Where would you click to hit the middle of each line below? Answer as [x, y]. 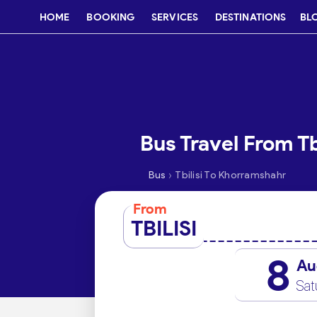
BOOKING [111, 17]
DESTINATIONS [250, 17]
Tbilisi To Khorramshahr [231, 175]
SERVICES [175, 17]
